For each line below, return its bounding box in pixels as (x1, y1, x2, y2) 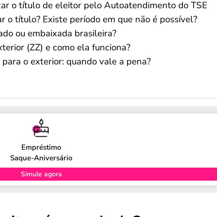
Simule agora (20, 169, 62, 179)
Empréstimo (21, 142, 62, 152)
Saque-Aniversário (10, 153, 73, 163)
